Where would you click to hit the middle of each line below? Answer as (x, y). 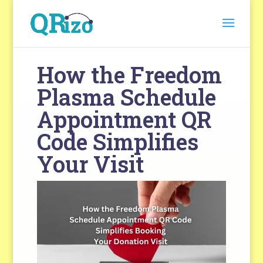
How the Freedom (129, 75)
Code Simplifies (117, 141)
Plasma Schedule (126, 97)
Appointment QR (124, 119)
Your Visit (90, 164)
